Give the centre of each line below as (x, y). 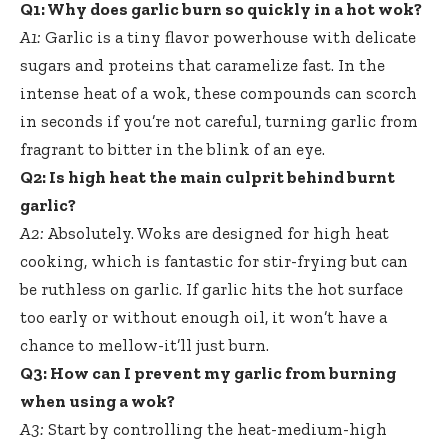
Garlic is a (84, 37)
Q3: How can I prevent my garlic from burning (208, 373)
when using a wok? (97, 401)
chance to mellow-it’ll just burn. (144, 345)
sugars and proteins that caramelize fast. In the (202, 65)
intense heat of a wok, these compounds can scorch (218, 93)
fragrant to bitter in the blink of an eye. (172, 149)
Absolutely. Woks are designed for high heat (216, 233)
